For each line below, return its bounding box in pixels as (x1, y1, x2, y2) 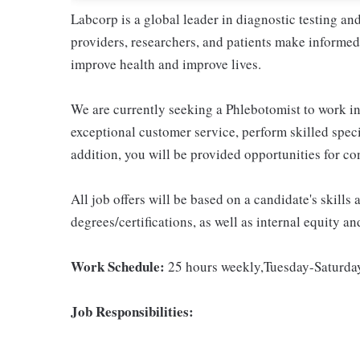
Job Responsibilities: (71, 301, 194, 321)
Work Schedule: (71, 256, 168, 276)
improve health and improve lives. (71, 54, 261, 73)
